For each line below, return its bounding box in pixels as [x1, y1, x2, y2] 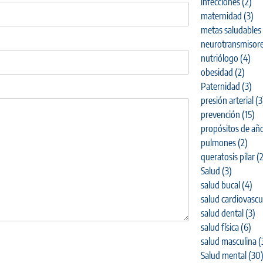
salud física [200, 221, 239, 233]
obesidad [200, 66, 233, 78]
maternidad [200, 9, 242, 22]
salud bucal [200, 178, 240, 191]
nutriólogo [200, 52, 238, 64]
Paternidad [200, 80, 240, 92]
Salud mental [200, 249, 247, 261]
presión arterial [200, 94, 254, 106]
